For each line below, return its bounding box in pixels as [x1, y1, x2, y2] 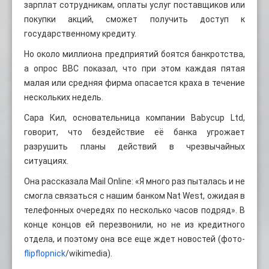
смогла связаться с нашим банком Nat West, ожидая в [24, 190, 245, 201]
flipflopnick [24, 248, 65, 258]
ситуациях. [24, 156, 68, 166]
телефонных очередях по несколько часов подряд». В [24, 205, 245, 215]
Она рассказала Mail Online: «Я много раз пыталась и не [24, 176, 245, 186]
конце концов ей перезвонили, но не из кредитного [24, 219, 245, 229]
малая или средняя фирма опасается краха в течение [24, 77, 245, 88]
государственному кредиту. [24, 28, 136, 38]
